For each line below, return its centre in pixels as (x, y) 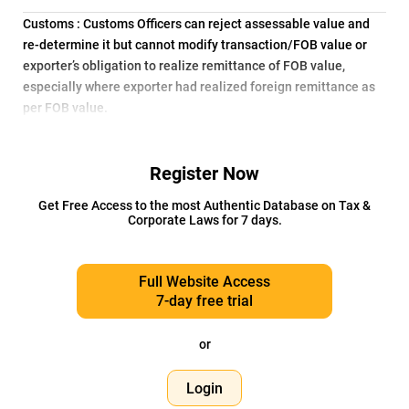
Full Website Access (204, 282)
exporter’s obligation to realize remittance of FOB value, (184, 66)
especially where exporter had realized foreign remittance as (199, 87)
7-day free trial (204, 301)
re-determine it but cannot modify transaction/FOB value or (195, 45)
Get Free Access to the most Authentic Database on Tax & (204, 205)
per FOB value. (65, 108)
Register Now (204, 173)
